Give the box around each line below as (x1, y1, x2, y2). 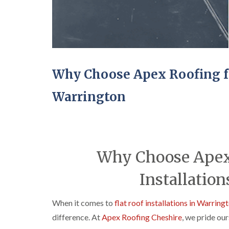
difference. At (52, 212, 102, 222)
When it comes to (52, 198, 114, 208)
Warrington (52, 89, 126, 105)
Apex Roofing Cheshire (102, 212, 182, 222)
